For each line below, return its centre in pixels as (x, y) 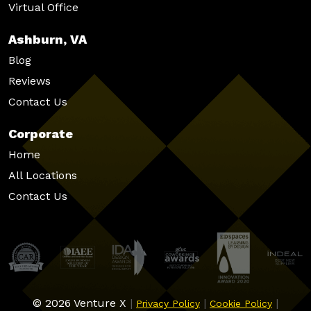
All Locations (43, 175)
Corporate (41, 134)
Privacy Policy (168, 303)
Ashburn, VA (48, 39)
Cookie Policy (241, 303)
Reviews (30, 81)
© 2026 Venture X (79, 303)
